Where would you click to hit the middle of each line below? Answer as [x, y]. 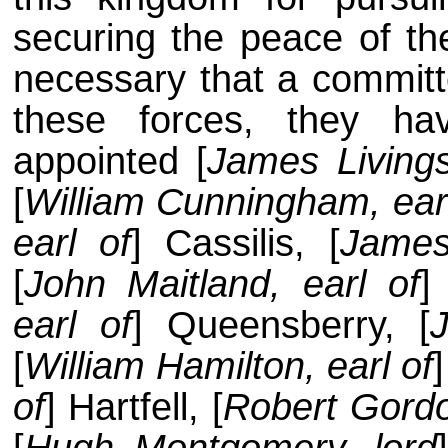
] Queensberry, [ [280, 325]
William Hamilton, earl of [228, 366]
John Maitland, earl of [221, 284]
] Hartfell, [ [134, 407]
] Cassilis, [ [235, 243]
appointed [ [110, 161]
